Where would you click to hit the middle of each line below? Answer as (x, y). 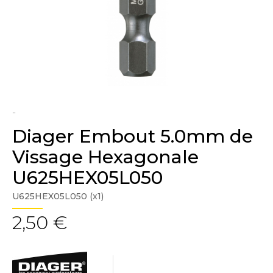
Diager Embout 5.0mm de (133, 136)
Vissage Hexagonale (105, 157)
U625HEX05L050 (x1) (58, 196)
